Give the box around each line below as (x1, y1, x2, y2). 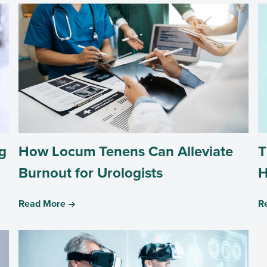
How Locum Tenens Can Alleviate (18, 140, 234, 162)
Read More (18, 196, 66, 210)
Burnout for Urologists (18, 162, 163, 184)
